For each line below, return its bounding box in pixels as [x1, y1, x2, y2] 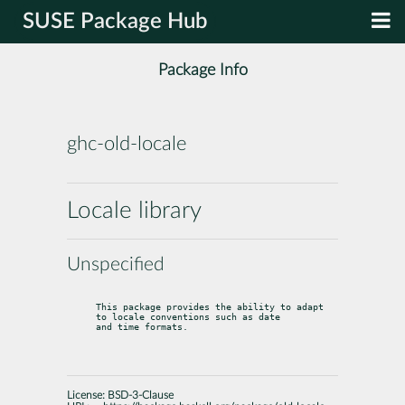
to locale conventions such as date [96, 311, 280, 322]
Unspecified [67, 254, 165, 274]
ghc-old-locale [67, 134, 186, 155]
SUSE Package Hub [23, 11, 208, 33]
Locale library [67, 198, 202, 222]
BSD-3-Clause [108, 390, 174, 400]
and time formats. [96, 321, 188, 332]
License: [67, 390, 108, 400]
